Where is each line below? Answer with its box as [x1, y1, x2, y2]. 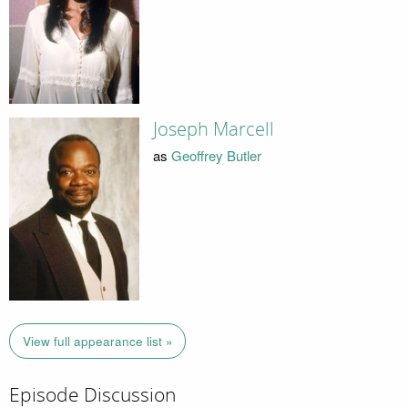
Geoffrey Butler [170, 145, 261, 165]
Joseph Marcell [152, 118, 274, 141]
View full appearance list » [22, 331, 173, 350]
